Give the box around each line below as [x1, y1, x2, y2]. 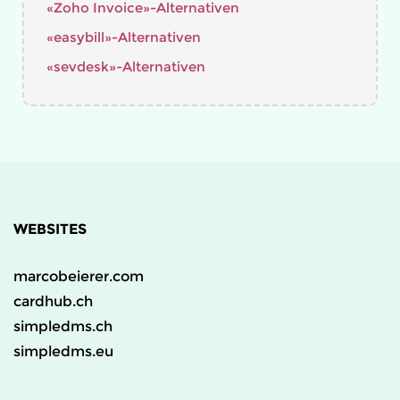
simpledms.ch [13, 318, 112, 335]
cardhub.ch [13, 293, 93, 310]
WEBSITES [13, 221, 87, 237]
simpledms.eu [13, 343, 113, 360]
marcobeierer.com [13, 268, 144, 285]
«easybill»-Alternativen [46, 29, 201, 46]
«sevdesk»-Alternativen [46, 58, 205, 75]
